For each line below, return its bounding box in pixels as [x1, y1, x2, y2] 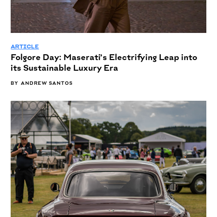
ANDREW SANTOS [21, 80, 73, 86]
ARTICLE [11, 43, 39, 50]
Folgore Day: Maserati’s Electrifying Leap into [11, 51, 198, 62]
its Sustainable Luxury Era [11, 62, 119, 73]
